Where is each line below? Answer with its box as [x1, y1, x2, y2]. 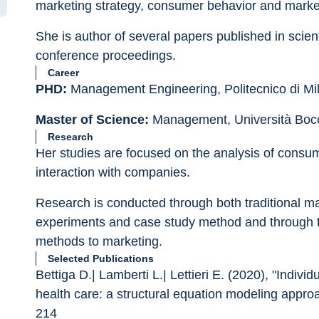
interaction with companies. [36, 165, 190, 179]
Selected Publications [48, 253, 154, 264]
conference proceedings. [36, 48, 176, 63]
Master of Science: [36, 113, 149, 127]
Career [48, 67, 79, 78]
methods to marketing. [36, 234, 162, 249]
